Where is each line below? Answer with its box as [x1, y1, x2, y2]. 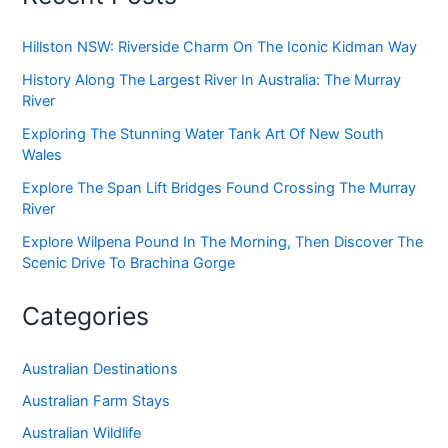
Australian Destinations [22, 359, 179, 378]
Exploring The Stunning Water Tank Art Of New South [22, 125, 385, 144]
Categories [22, 301, 150, 332]
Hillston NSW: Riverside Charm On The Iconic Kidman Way [22, 38, 418, 57]
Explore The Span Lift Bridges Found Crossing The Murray [22, 179, 417, 198]
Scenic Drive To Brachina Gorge [22, 254, 236, 273]
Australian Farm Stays [22, 391, 171, 410]
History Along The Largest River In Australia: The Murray [22, 71, 402, 90]
